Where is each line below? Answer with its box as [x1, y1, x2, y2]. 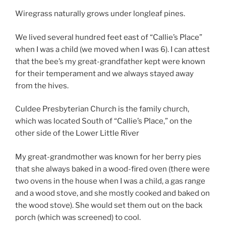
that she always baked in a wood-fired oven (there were [15, 164, 210, 174]
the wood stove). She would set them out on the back [15, 200, 202, 210]
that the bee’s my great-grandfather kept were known [15, 56, 205, 66]
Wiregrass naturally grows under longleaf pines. [15, 9, 185, 19]
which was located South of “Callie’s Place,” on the [15, 117, 192, 126]
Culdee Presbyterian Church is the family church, [15, 104, 189, 114]
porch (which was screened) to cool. [15, 212, 141, 222]
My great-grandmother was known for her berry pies [15, 152, 201, 161]
